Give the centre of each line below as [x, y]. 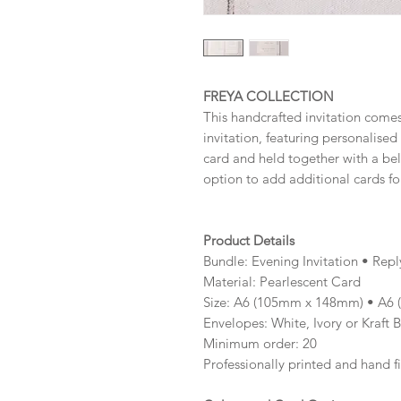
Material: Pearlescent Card [282, 282]
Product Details [249, 240]
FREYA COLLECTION [269, 96]
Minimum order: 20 [260, 343]
